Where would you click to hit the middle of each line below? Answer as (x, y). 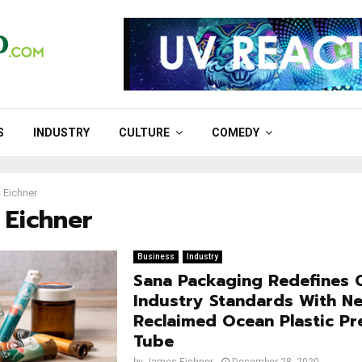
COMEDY (236, 133)
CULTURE (144, 133)
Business (156, 257)
